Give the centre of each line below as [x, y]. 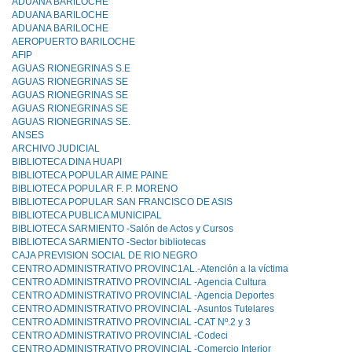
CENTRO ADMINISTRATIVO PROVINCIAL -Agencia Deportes [143, 295]
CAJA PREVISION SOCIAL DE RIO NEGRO [104, 255]
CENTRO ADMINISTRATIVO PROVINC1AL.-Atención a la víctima [150, 269]
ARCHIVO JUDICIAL [56, 148]
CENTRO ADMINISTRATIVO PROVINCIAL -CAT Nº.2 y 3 [131, 322]
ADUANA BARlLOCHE [60, 28]
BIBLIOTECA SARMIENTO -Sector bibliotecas [109, 242]
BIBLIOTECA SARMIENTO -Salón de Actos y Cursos [123, 229]
